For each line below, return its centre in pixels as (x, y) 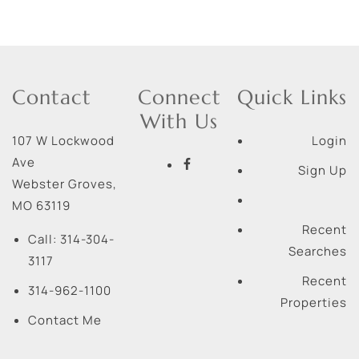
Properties (313, 302)
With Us (179, 121)
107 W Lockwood (63, 140)
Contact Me (65, 320)
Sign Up (322, 170)
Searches (317, 251)
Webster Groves (63, 184)
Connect (179, 97)
